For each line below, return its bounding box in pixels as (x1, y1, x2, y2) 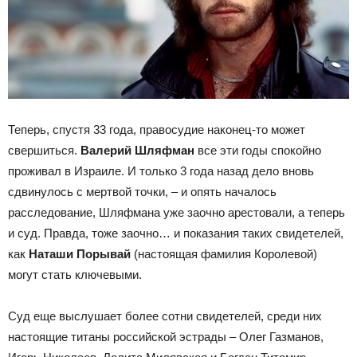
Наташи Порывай (29, 246, 131, 261)
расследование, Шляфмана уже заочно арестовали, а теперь (8, 205, 345, 219)
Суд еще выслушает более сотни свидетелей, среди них (8, 308, 322, 323)
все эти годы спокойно (194, 143, 321, 157)
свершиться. (8, 143, 80, 157)
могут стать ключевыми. (8, 267, 142, 281)
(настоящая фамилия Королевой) (131, 246, 317, 261)
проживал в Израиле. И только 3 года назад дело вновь (8, 163, 314, 178)
